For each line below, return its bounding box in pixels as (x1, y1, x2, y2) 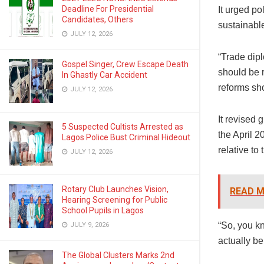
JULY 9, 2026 (68, 221, 109, 229)
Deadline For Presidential (62, 4, 154, 14)
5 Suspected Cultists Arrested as (62, 122, 183, 131)
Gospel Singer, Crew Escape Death (62, 60, 189, 69)
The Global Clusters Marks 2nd (62, 250, 174, 260)
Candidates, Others (62, 15, 133, 24)
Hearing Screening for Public (62, 195, 167, 204)
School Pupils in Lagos (62, 206, 144, 215)
